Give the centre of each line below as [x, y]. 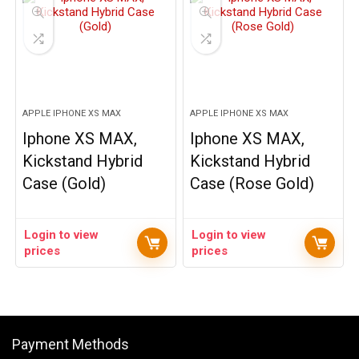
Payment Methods [71, 344]
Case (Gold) [65, 184]
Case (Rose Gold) [252, 184]
